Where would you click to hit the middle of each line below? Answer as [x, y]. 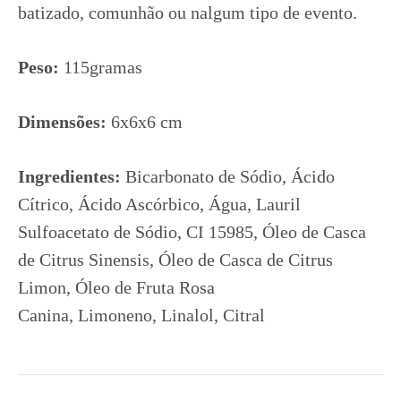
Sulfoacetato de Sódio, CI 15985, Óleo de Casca [192, 232]
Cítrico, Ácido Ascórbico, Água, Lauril [159, 204]
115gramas [101, 67]
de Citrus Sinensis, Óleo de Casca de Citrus [175, 260]
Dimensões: [62, 122]
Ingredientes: [69, 176]
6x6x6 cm [145, 122]
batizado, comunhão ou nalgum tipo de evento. [188, 13]
